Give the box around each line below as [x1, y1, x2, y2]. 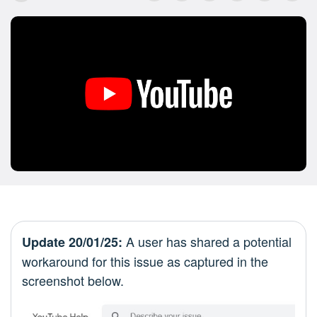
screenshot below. [22, 271, 124, 290]
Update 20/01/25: [22, 233, 122, 252]
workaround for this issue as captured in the [22, 252, 268, 271]
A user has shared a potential [122, 232, 292, 251]
